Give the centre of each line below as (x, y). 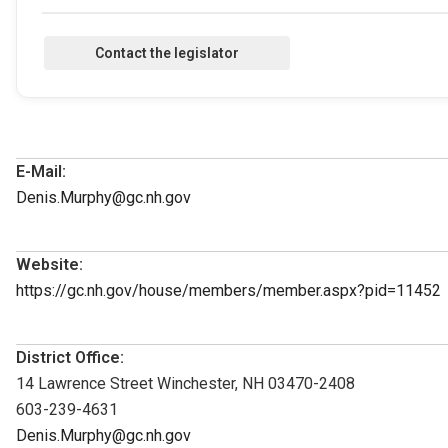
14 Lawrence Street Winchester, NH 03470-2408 (185, 383)
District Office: (70, 357)
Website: (49, 264)
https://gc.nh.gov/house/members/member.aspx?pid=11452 (228, 290)
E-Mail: (41, 171)
